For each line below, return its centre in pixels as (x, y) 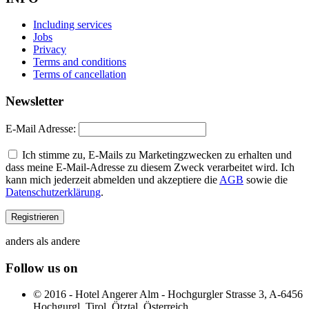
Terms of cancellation (80, 74)
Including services (72, 25)
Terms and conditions (80, 62)
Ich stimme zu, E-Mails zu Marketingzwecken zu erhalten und (156, 154)
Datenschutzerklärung (53, 192)
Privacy (50, 50)
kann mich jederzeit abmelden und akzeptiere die (112, 179)
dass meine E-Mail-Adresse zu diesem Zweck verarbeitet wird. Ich (150, 167)
